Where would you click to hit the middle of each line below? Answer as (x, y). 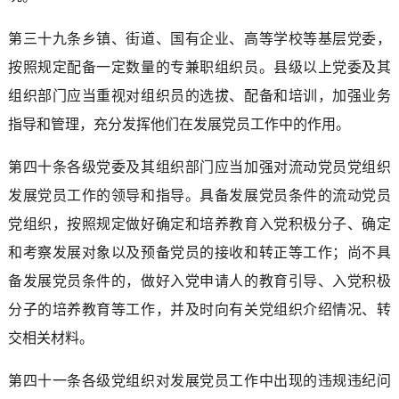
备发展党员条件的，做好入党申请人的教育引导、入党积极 (199, 281)
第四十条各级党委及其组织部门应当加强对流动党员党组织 (199, 167)
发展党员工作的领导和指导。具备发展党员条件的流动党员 (199, 195)
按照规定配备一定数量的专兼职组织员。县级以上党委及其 (199, 67)
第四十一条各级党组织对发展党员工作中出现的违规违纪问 (199, 380)
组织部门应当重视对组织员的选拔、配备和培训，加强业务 (199, 95)
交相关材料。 (50, 338)
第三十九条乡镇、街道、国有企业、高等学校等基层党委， (199, 38)
